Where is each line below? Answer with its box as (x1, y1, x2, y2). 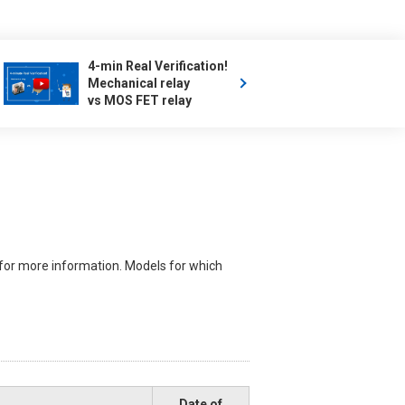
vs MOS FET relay (88, 92, 193, 108)
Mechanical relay (88, 75, 193, 90)
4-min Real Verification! (88, 58, 231, 73)
